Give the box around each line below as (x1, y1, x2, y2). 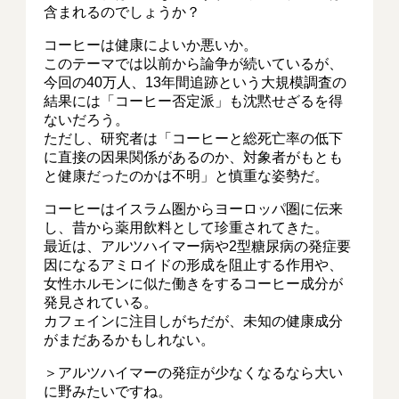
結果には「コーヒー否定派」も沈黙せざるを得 (44, 94, 344, 109)
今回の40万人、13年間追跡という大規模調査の (44, 75, 347, 90)
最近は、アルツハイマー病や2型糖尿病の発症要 (44, 239, 352, 254)
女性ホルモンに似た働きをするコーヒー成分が (44, 276, 344, 291)
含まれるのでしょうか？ (44, 4, 201, 20)
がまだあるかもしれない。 (44, 332, 216, 347)
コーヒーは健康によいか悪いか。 (44, 37, 258, 53)
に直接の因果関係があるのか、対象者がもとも (44, 150, 344, 165)
